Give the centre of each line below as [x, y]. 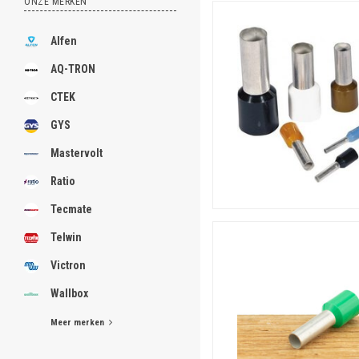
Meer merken [80, 323]
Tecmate [71, 209]
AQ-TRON [73, 69]
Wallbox [69, 293]
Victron [68, 265]
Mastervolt [77, 153]
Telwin [66, 237]
